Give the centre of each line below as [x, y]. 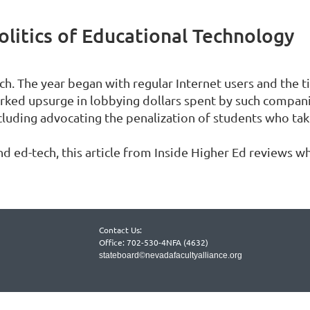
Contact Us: [120, 229]
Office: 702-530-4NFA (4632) [154, 242]
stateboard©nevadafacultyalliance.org [171, 255]
